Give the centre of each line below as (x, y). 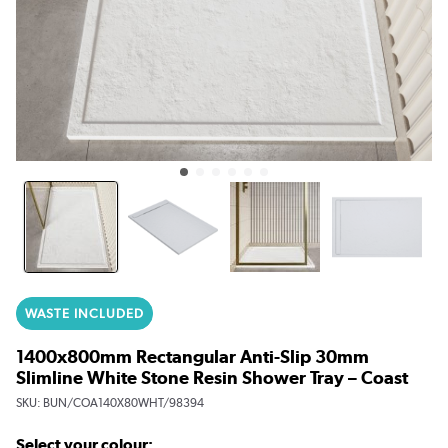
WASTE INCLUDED (84, 313)
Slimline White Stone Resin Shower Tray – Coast (212, 377)
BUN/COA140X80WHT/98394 (123, 402)
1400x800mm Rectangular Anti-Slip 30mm (192, 356)
